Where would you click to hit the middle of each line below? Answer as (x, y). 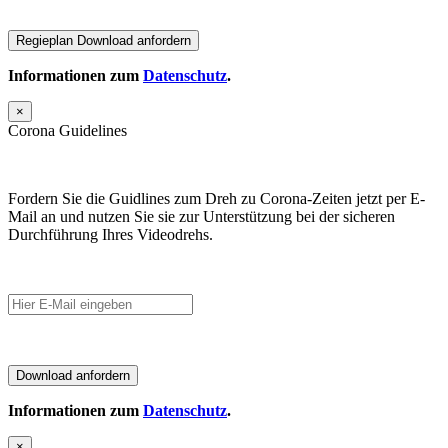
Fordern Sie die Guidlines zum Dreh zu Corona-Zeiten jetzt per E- (216, 199)
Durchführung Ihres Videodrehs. (110, 235)
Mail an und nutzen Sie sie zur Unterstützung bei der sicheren (201, 217)
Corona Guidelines (67, 131)
